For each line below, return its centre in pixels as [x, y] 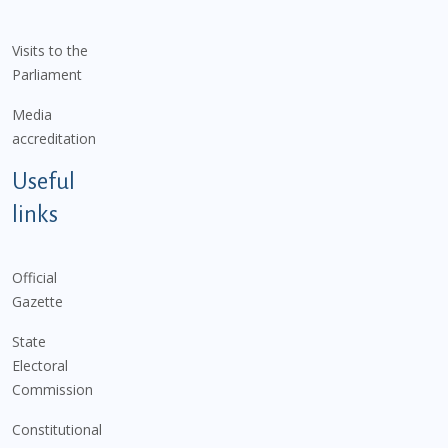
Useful [43, 181]
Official [34, 277]
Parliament [47, 74]
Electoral [40, 365]
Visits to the [50, 50]
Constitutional [57, 429]
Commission [52, 389]
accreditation [54, 138]
